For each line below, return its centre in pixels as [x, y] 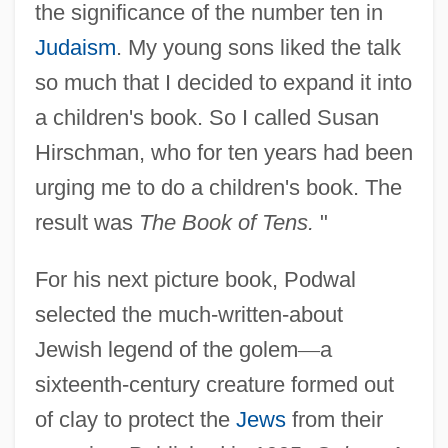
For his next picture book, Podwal [195, 279]
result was [86, 222]
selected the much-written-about [188, 314]
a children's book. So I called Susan [206, 117]
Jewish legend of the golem [166, 349]
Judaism [75, 47]
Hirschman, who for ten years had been [223, 152]
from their [334, 419]
